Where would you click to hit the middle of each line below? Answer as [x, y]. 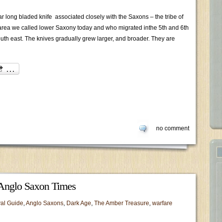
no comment [173, 128]
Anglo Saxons [45, 203]
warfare [162, 203]
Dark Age [79, 203]
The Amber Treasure [122, 203]
